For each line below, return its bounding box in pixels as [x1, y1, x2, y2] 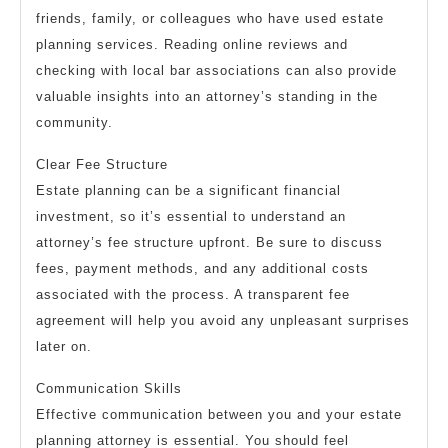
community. [36, 115, 113, 131]
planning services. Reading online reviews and [36, 37, 348, 53]
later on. [36, 339, 92, 355]
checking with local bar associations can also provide [36, 63, 397, 79]
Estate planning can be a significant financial [36, 183, 341, 199]
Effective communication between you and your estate [36, 407, 402, 423]
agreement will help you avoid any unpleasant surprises [36, 313, 410, 329]
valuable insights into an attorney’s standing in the [36, 89, 378, 105]
